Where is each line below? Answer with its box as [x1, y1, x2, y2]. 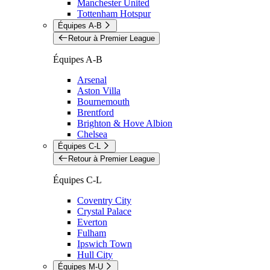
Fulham [77, 227, 106, 238]
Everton [77, 216, 107, 227]
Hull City [77, 249, 113, 260]
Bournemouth [77, 96, 130, 107]
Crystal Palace [77, 206, 131, 216]
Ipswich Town [77, 238, 132, 249]
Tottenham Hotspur [77, 8, 151, 19]
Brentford [77, 107, 114, 118]
